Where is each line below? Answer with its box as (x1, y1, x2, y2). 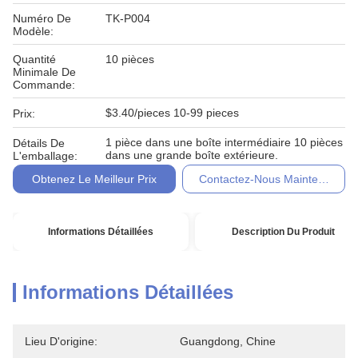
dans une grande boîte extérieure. (105, 149, 278, 161)
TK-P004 (105, 12, 150, 25)
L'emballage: (13, 149, 78, 162)
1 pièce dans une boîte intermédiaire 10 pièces (105, 136, 343, 149)
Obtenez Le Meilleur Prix (31, 173, 157, 185)
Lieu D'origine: (25, 335, 97, 348)
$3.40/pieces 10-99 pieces (105, 106, 239, 119)
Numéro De (13, 12, 71, 25)
